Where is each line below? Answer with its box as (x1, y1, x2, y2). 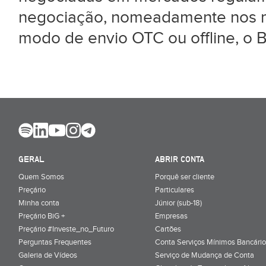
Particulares (155, 185, 194, 195)
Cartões (155, 224, 181, 234)
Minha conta (18, 198, 59, 208)
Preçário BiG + (18, 211, 65, 221)
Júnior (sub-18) (155, 198, 202, 208)
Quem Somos (18, 172, 64, 182)
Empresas (155, 211, 188, 221)
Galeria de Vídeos (18, 250, 77, 260)
